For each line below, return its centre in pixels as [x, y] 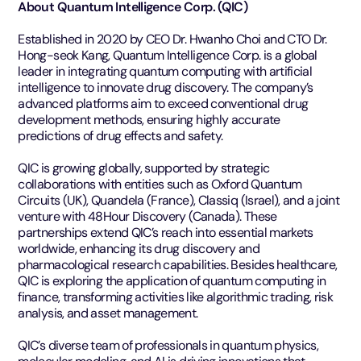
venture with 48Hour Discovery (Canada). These [147, 216]
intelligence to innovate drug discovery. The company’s [166, 87]
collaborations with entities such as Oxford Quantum [160, 184]
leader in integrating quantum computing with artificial [165, 71]
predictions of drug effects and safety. [120, 135]
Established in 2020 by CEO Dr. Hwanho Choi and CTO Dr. [172, 39]
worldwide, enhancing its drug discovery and [139, 248]
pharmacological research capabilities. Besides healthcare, [178, 264]
